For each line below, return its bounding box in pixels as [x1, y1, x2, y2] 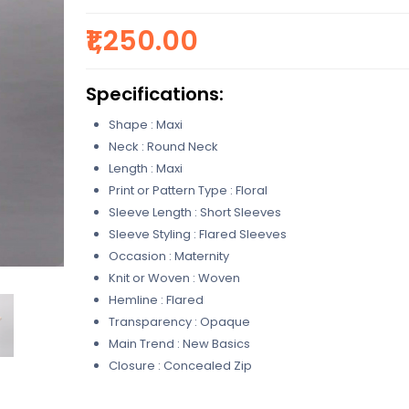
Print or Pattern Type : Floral [108, 182, 267, 199]
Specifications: [85, 81, 224, 107]
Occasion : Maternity [108, 247, 229, 265]
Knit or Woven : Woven [108, 269, 240, 287]
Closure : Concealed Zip [108, 357, 252, 374]
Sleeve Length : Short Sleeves [108, 204, 281, 221]
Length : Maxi [108, 160, 183, 177]
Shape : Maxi [108, 116, 183, 133]
